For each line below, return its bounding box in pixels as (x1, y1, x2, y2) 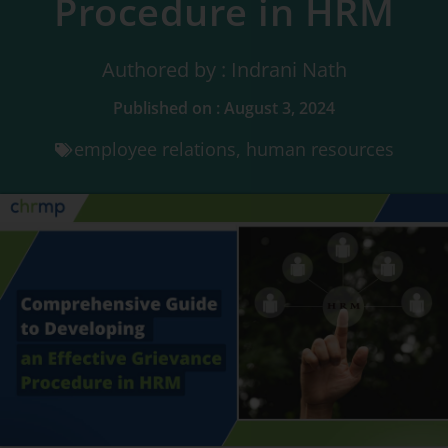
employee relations (73, 137, 236, 161)
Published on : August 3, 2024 (113, 97, 335, 119)
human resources (245, 137, 394, 161)
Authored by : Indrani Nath (101, 56, 347, 83)
